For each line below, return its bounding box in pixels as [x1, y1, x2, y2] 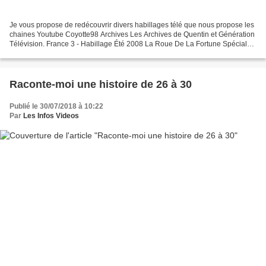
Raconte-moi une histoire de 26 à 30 [9, 78, 192, 91]
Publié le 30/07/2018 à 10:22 [9, 102, 103, 111]
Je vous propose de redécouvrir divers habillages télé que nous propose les [9, 21, 254, 30]
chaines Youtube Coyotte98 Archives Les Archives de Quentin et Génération [9, 30, 255, 39]
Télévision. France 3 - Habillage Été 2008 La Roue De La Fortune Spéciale [9, 40, 251, 49]
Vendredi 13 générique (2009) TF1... [9, 49, 126, 58]
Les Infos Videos [23, 112, 79, 121]
